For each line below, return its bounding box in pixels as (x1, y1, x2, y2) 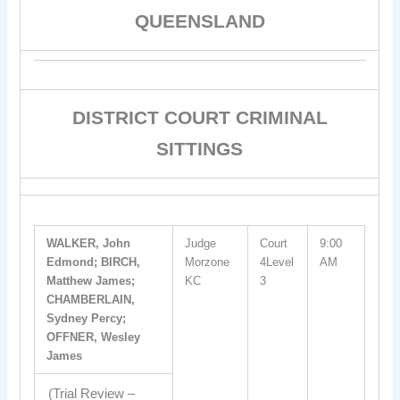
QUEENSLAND (134, 10, 265, 32)
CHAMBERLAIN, (46, 293, 136, 306)
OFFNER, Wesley (46, 330, 141, 344)
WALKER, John (46, 237, 131, 250)
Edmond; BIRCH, (46, 255, 141, 269)
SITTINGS (156, 137, 244, 160)
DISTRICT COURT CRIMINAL (71, 106, 328, 129)
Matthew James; (46, 274, 136, 287)
